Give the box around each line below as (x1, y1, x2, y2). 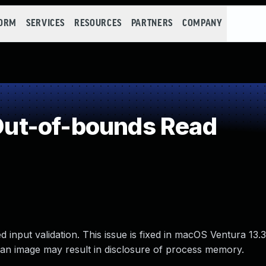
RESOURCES (74, 18, 122, 28)
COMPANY (182, 18, 223, 28)
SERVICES (26, 18, 65, 28)
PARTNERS (131, 18, 173, 28)
